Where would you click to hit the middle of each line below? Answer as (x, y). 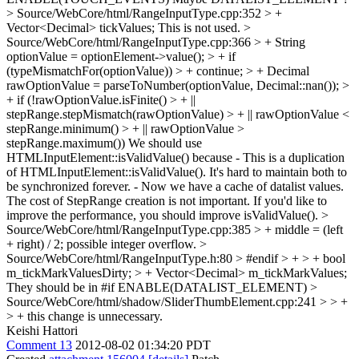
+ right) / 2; (35, 244)
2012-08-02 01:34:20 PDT (143, 345)
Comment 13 (39, 345)
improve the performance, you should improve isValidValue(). (164, 215)
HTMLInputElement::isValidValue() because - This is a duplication (175, 157)
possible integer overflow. (131, 244)
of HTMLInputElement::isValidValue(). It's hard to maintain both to (177, 172)
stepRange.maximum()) (66, 143)
